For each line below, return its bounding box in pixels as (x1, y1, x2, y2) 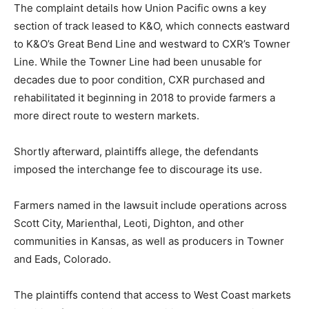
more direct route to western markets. (14, 109, 199, 123)
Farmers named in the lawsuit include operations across (14, 199, 287, 212)
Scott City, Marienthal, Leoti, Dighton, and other (14, 217, 244, 230)
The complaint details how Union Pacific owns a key (14, 1, 266, 15)
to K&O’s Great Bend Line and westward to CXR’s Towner (14, 37, 290, 51)
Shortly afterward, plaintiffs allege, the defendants (14, 145, 259, 159)
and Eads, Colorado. (14, 252, 111, 266)
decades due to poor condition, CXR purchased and (14, 73, 265, 87)
